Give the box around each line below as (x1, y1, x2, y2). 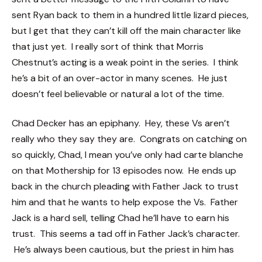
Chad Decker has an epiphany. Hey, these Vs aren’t (12, 116, 230, 129)
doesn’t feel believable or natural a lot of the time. (12, 88, 224, 101)
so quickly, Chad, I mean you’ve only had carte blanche (12, 148, 243, 161)
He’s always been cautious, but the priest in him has (12, 243, 234, 256)
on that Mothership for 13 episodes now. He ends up (12, 164, 236, 177)
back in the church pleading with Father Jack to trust (12, 180, 239, 192)
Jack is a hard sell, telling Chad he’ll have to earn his (12, 211, 229, 224)
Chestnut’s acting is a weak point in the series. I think (12, 56, 239, 69)
